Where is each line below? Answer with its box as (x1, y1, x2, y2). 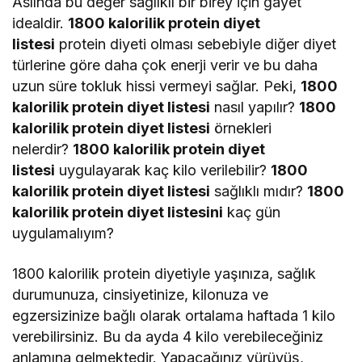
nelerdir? (12, 141, 74, 158)
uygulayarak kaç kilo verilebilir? (55, 162, 271, 179)
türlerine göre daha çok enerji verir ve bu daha (12, 57, 318, 74)
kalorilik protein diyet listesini (12, 204, 224, 221)
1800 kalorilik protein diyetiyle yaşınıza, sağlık (12, 265, 317, 283)
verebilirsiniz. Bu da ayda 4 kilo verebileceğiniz (12, 328, 324, 346)
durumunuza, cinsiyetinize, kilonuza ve (12, 286, 269, 304)
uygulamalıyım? (12, 225, 114, 242)
